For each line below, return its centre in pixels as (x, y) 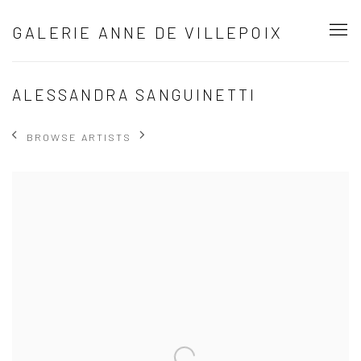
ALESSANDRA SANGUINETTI (134, 95)
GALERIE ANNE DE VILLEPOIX (147, 32)
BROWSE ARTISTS (79, 137)
